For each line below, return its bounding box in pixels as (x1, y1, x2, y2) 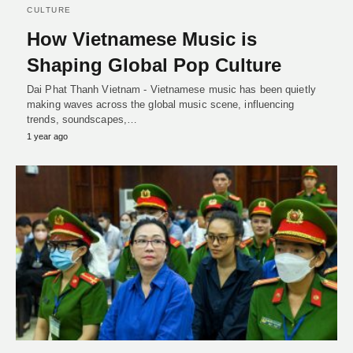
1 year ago (27, 132, 68, 142)
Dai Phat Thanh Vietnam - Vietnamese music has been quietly (27, 84, 316, 96)
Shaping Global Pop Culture (27, 54, 281, 76)
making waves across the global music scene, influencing (27, 98, 295, 111)
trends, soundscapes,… (27, 113, 138, 126)
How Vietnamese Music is (27, 28, 257, 50)
